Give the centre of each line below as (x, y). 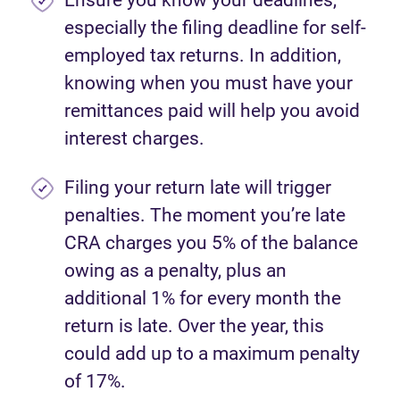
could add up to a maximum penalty (212, 354)
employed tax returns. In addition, (203, 55)
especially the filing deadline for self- (215, 28)
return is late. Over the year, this (194, 326)
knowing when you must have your (208, 83)
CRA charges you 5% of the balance (211, 243)
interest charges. (134, 138)
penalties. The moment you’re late (205, 215)
